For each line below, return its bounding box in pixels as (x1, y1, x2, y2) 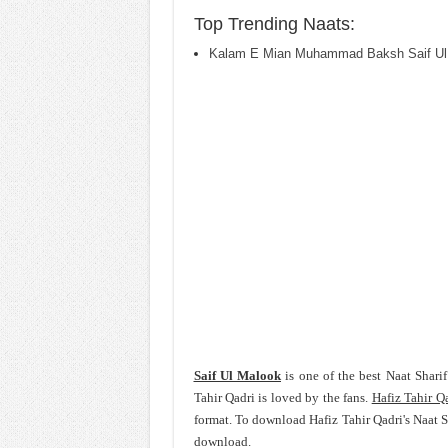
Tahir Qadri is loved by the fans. (193, 390, 372, 405)
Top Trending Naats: (193, 14, 355, 34)
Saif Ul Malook (193, 368, 281, 383)
